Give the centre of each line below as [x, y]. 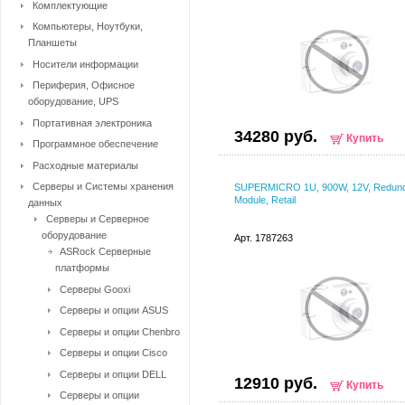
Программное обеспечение [95, 144]
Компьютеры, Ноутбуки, [88, 26]
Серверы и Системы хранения [103, 186]
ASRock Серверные [105, 251]
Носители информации [85, 64]
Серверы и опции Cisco [113, 353]
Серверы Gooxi [95, 289]
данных [45, 202]
